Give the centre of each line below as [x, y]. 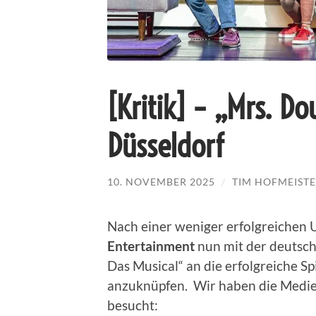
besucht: [133, 305]
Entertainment [151, 245]
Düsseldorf [165, 146]
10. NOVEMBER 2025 [161, 182]
